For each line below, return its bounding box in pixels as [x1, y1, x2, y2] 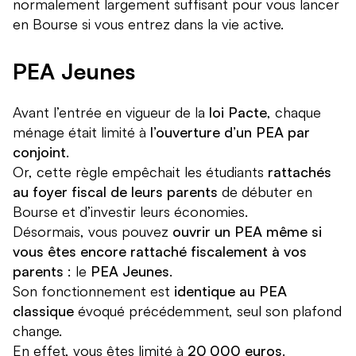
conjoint [13, 143, 66, 161]
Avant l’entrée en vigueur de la [13, 103, 209, 122]
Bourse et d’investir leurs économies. [13, 203, 248, 221]
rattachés [268, 163, 331, 181]
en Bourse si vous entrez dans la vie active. [13, 15, 284, 33]
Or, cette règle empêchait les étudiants [13, 163, 268, 181]
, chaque [267, 103, 321, 122]
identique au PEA [174, 282, 287, 300]
